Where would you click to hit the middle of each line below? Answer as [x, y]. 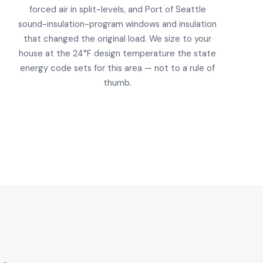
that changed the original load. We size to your [117, 39]
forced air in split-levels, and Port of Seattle [117, 10]
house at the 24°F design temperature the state [117, 54]
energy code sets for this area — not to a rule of [117, 68]
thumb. [117, 83]
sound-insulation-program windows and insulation [117, 24]
